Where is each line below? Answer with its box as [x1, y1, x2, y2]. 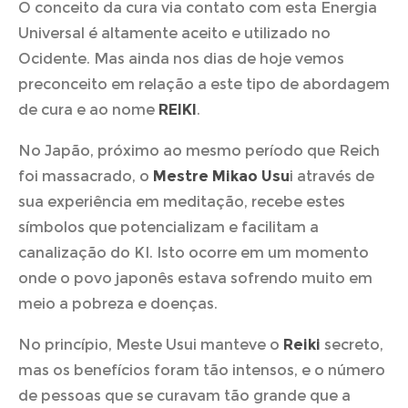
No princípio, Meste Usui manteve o [18, 336, 283, 354]
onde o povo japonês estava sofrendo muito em [18, 270, 372, 288]
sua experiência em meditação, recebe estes [18, 193, 345, 211]
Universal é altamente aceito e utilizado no [18, 24, 331, 42]
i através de [290, 168, 374, 186]
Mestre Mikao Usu [153, 168, 290, 186]
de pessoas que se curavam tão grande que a [18, 387, 351, 405]
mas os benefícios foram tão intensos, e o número [18, 362, 385, 380]
